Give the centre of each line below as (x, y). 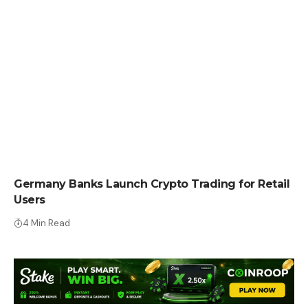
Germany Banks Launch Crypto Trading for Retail (152, 184)
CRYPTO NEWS (60, 152)
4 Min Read (46, 223)
